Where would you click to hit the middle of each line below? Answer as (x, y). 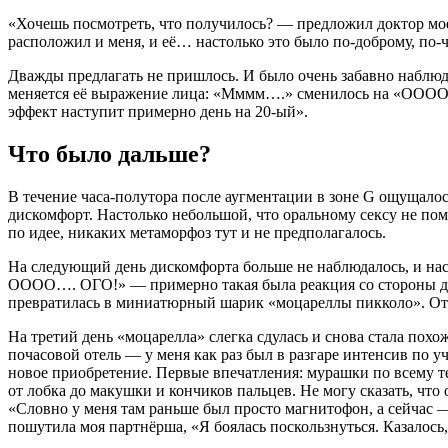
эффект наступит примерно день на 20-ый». (158, 112)
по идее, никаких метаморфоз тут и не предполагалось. (197, 233)
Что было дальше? (109, 154)
